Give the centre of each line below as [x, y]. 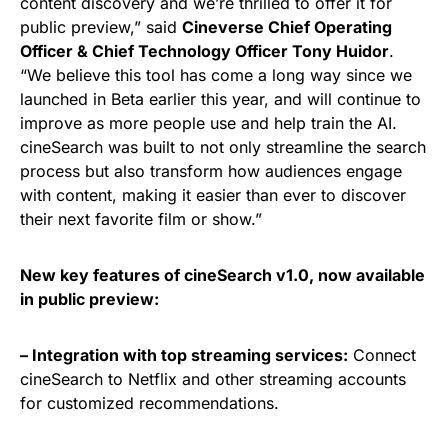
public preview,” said [101, 27]
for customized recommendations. [149, 403]
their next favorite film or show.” [141, 219]
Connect [382, 355]
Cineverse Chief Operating [287, 27]
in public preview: [89, 299]
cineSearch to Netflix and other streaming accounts [213, 379]
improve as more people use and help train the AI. [211, 123]
